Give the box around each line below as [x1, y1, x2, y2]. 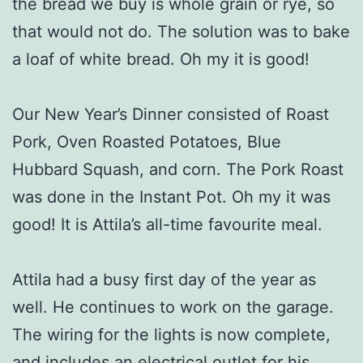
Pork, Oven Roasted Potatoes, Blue [12, 131, 281, 152]
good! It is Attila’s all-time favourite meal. [12, 214, 322, 234]
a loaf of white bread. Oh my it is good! [12, 49, 310, 69]
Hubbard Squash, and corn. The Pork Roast [12, 159, 344, 179]
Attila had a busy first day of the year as [12, 269, 316, 289]
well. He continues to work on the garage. [12, 297, 334, 317]
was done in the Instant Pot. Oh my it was [12, 186, 331, 207]
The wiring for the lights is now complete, [12, 324, 331, 344]
